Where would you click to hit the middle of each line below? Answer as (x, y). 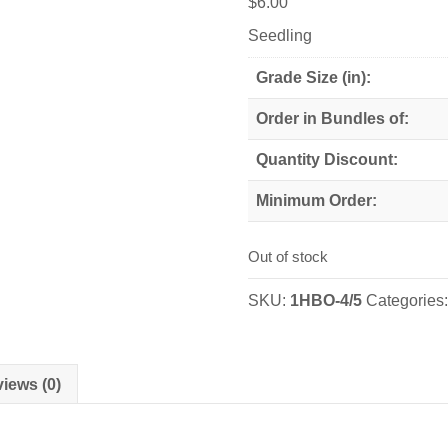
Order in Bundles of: (333, 118)
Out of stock (288, 257)
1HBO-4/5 (326, 301)
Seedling (280, 35)
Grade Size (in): (314, 77)
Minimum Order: (317, 200)
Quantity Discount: (327, 159)
